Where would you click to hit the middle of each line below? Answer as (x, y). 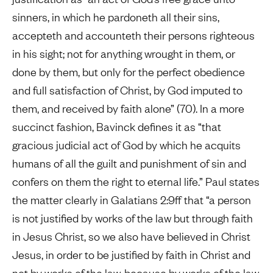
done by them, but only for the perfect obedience (129, 72)
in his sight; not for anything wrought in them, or (124, 54)
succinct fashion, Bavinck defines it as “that (117, 127)
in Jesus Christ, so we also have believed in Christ (131, 236)
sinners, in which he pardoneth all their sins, (116, 17)
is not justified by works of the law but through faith (133, 218)
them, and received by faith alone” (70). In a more (128, 108)
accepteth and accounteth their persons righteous (133, 35)
